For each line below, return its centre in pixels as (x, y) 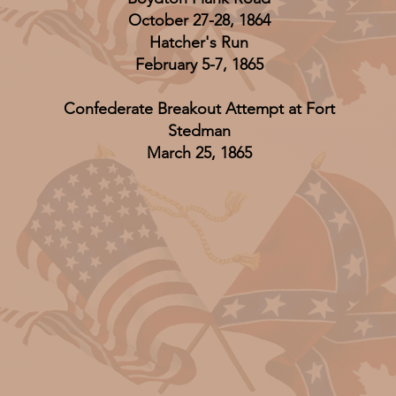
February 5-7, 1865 (199, 65)
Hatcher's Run (199, 42)
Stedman (199, 131)
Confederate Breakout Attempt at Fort (199, 109)
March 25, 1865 (199, 153)
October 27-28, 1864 (199, 20)
